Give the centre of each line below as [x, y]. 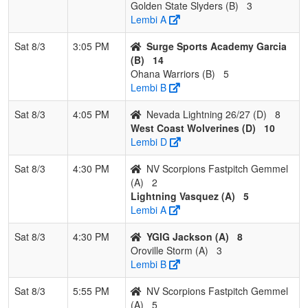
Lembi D [149, 141]
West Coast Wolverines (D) [193, 128]
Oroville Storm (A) [169, 250]
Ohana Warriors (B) [173, 73]
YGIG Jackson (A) [188, 236]
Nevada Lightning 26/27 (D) [207, 114]
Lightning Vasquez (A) [183, 196]
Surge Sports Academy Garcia [217, 46]
